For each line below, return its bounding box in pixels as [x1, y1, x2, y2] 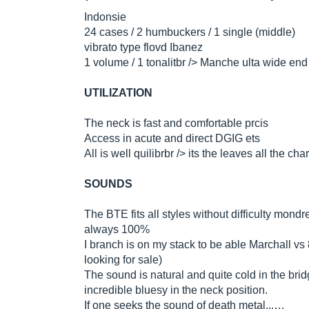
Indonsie [84, 11, 126, 23]
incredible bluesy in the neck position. [84, 284, 268, 297]
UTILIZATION [84, 87, 152, 99]
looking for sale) [84, 254, 162, 266]
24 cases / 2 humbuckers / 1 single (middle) [84, 26, 295, 39]
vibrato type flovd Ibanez [84, 41, 203, 54]
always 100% [84, 223, 150, 236]
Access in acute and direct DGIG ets [84, 132, 260, 145]
